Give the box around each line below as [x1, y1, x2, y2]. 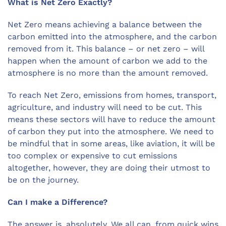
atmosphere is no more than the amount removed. [8, 68, 208, 78]
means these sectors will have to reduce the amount [8, 115, 215, 125]
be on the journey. [8, 175, 79, 185]
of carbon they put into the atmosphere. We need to [8, 127, 214, 137]
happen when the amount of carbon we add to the [8, 56, 207, 66]
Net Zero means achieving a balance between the [8, 20, 202, 30]
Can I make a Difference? [8, 197, 107, 207]
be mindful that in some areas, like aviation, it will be [8, 139, 215, 149]
